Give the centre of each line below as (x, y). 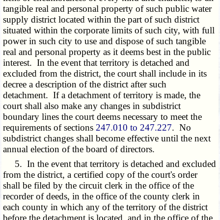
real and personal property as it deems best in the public (107, 52)
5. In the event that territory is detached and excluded (110, 164)
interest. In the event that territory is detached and (96, 63)
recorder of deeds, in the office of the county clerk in (102, 196)
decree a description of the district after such (85, 84)
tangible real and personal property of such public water (108, 9)
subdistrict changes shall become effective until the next (107, 138)
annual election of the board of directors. (79, 149)
